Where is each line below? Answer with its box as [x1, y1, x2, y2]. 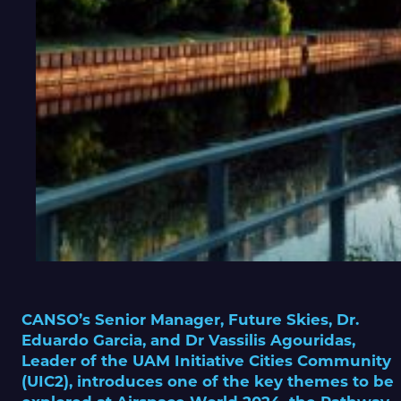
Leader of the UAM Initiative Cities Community [21, 352, 391, 371]
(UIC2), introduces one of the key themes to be [21, 372, 394, 391]
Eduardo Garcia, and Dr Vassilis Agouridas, [21, 331, 355, 350]
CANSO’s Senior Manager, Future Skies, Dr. [21, 311, 359, 329]
